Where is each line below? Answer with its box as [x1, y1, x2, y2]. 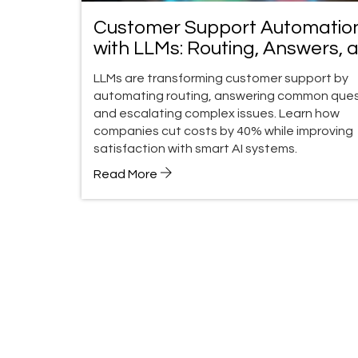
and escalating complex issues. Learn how [93, 106, 340, 120]
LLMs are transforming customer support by [93, 71, 348, 85]
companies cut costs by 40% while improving [93, 124, 353, 137]
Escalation [93, 58, 185, 79]
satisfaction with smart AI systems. [93, 141, 297, 155]
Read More [93, 167, 160, 181]
